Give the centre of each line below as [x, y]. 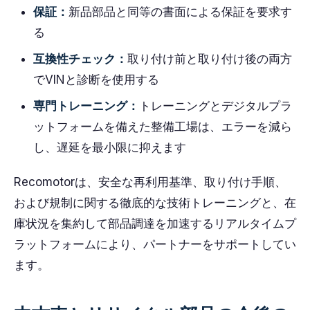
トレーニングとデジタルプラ [216, 106]
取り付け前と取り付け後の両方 [210, 59]
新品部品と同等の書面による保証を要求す [180, 12]
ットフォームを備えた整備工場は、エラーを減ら [163, 127]
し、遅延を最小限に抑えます [110, 147]
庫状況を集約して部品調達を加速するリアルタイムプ [155, 224]
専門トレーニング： [86, 106]
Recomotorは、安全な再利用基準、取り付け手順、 [150, 182]
